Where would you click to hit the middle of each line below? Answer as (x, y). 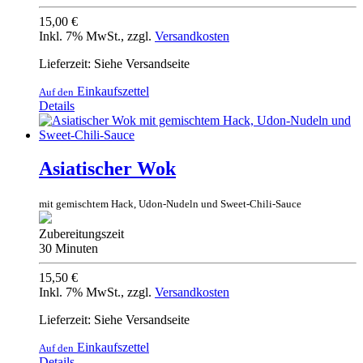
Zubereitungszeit (81, 234)
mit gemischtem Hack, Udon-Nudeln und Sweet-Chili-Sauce (170, 204)
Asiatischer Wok (107, 169)
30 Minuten (68, 249)
